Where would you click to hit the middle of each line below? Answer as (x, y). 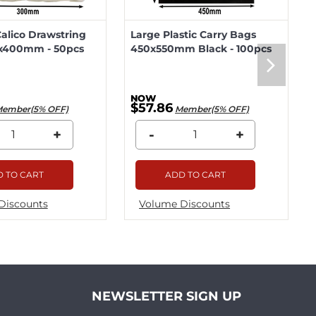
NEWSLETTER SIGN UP (167, 296)
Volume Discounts (185, 203)
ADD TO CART (196, 174)
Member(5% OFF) (212, 109)
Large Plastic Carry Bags (194, 34)
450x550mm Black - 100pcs (201, 48)
